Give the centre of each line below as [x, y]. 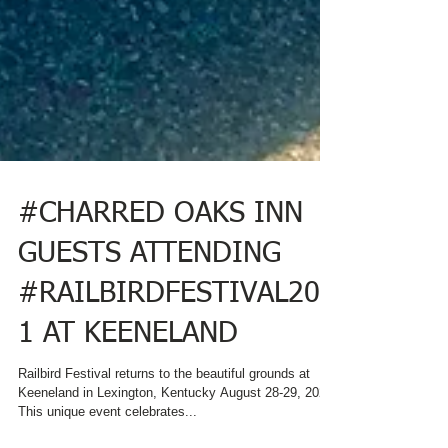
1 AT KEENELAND [128, 429]
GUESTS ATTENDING [149, 349]
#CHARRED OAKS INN [160, 309]
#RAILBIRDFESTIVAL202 [177, 389]
